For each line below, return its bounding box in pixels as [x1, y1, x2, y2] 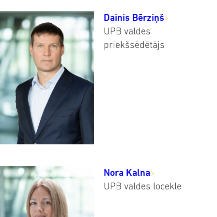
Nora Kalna [104, 167, 150, 178]
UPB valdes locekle [104, 180, 182, 192]
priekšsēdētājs [104, 39, 165, 51]
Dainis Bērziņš [104, 12, 164, 24]
